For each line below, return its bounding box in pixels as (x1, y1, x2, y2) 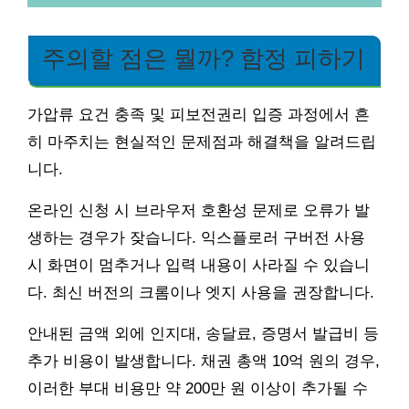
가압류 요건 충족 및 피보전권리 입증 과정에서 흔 (27, 106, 370, 124)
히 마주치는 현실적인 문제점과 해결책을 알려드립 (27, 133, 376, 152)
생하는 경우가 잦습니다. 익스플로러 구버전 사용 (27, 229, 365, 247)
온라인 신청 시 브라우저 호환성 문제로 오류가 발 (27, 202, 370, 220)
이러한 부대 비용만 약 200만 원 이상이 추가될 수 (27, 380, 368, 398)
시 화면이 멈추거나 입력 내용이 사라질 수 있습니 (27, 257, 370, 275)
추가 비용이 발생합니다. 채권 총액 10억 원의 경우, (27, 352, 380, 371)
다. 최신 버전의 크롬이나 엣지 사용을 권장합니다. (27, 284, 374, 302)
